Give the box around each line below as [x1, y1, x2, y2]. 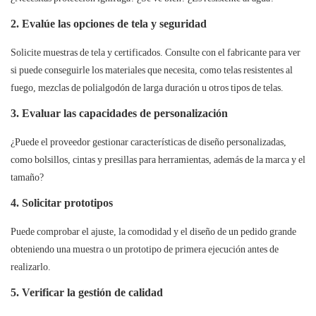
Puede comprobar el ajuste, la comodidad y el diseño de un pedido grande [11, 226, 296, 238]
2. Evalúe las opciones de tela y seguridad [11, 17, 207, 31]
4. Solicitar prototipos [11, 196, 113, 210]
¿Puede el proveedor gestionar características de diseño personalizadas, [11, 136, 286, 148]
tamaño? [11, 171, 44, 183]
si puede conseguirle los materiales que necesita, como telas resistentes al [11, 64, 293, 76]
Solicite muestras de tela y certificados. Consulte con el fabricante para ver [11, 47, 300, 59]
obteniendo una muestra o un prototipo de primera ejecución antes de [11, 243, 279, 255]
